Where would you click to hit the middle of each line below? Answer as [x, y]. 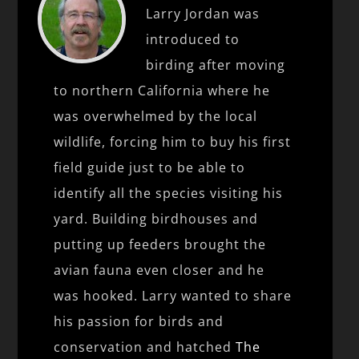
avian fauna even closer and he [159, 270]
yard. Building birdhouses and [156, 218]
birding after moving [216, 65]
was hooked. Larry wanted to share [173, 295]
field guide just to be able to [150, 167]
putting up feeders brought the [160, 244]
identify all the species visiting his [169, 193]
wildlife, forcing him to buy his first [173, 141]
